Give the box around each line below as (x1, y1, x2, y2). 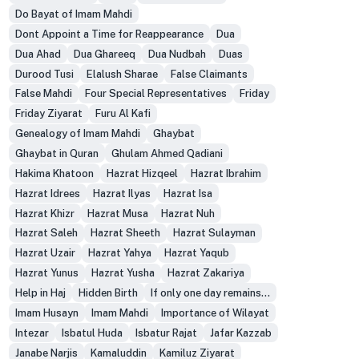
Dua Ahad (14, 47, 61, 60)
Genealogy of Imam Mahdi (14, 127, 140, 140)
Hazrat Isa (163, 187, 212, 200)
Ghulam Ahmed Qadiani (111, 147, 223, 159)
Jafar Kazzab (209, 326, 272, 339)
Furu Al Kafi (95, 107, 151, 120)
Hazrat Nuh (160, 207, 215, 220)
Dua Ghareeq (73, 47, 135, 60)
